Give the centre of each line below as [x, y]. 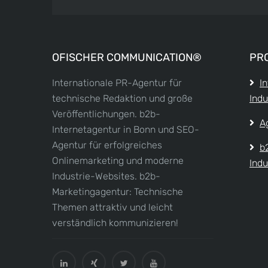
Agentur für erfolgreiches [107, 145]
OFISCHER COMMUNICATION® [127, 57]
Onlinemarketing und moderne [118, 160]
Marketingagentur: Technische [118, 191]
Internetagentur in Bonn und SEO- [126, 129]
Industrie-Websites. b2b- [106, 176]
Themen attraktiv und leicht [112, 207]
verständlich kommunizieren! [115, 223]
